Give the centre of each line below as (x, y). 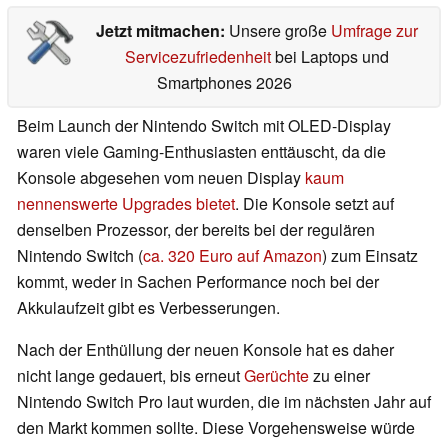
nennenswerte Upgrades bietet (126, 204)
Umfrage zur (374, 31)
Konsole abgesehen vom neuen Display (161, 178)
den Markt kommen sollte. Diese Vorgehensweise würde (216, 428)
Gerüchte (276, 376)
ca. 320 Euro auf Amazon (232, 256)
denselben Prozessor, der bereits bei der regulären (196, 230)
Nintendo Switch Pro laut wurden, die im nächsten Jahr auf (224, 402)
